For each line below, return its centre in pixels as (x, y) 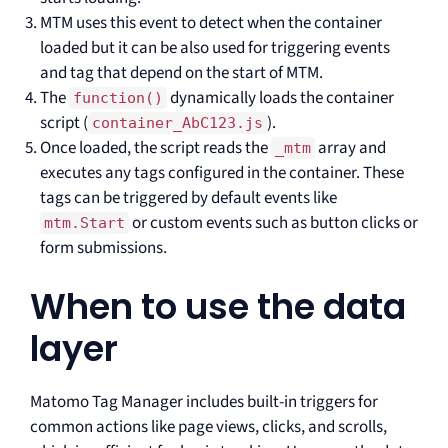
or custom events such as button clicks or (273, 222)
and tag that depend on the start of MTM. (181, 72)
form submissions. (103, 247)
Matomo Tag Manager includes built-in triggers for (204, 402)
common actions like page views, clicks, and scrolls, (208, 427)
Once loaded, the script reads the (155, 147)
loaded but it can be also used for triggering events (215, 47)
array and (350, 147)
